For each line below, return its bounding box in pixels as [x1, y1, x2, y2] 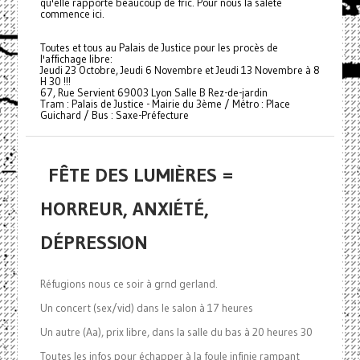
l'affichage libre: [39, 52, 112, 67]
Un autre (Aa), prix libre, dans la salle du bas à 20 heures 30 [39, 325, 313, 340]
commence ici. [39, 7, 104, 22]
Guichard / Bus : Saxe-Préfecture [39, 108, 189, 123]
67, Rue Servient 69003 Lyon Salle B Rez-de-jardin [39, 86, 268, 100]
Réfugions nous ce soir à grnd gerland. [39, 277, 218, 292]
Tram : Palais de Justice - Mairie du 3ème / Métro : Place [39, 97, 290, 112]
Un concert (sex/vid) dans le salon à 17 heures [39, 301, 253, 316]
